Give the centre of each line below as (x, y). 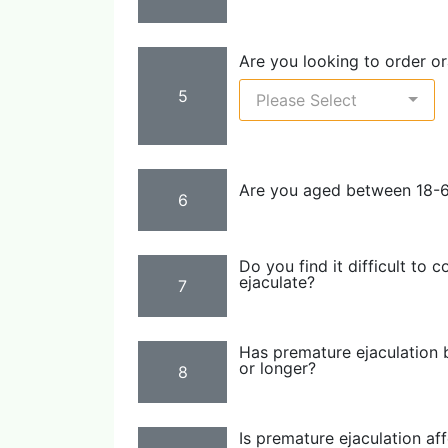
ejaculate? (277, 282)
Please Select (306, 100)
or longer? (277, 368)
